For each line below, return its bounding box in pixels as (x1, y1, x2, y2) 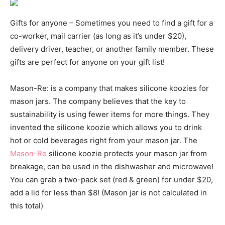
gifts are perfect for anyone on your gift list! (10, 57, 165, 67)
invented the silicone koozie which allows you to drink (10, 123, 202, 133)
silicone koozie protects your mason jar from (47, 149, 207, 159)
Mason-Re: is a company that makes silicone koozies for (10, 83, 209, 93)
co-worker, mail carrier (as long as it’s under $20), (10, 31, 186, 41)
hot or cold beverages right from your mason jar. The (10, 136, 197, 146)
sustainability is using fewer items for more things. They (10, 109, 209, 120)
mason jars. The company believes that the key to (10, 96, 186, 106)
